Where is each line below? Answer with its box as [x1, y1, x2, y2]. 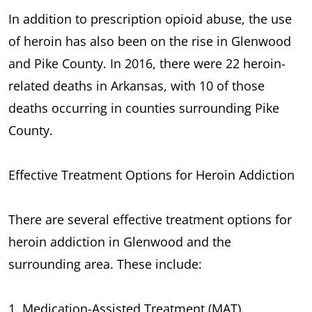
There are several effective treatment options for [8, 210, 292, 228]
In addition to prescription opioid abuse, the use [8, 10, 292, 27]
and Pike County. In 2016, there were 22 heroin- [8, 54, 286, 72]
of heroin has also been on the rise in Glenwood [8, 32, 291, 49]
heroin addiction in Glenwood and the [8, 233, 231, 250]
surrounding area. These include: [8, 255, 202, 272]
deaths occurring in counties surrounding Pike [8, 99, 279, 116]
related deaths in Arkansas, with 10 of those [8, 77, 265, 94]
